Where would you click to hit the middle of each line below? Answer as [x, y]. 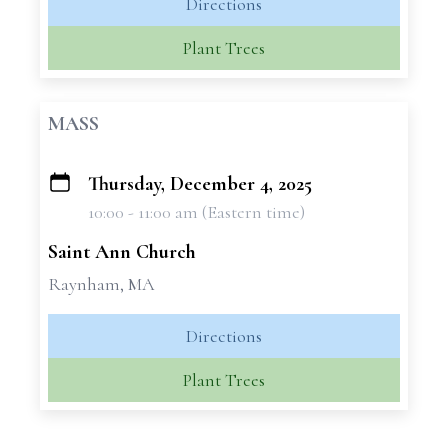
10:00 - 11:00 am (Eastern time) [196, 212]
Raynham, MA [101, 284]
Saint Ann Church [122, 252]
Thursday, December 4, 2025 [200, 184]
